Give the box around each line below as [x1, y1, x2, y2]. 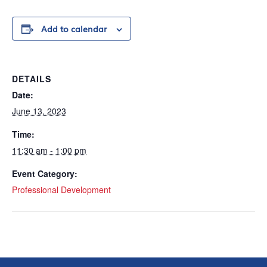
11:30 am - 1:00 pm [12, 144, 86, 156]
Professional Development [12, 183, 111, 195]
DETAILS [12, 72, 51, 85]
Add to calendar [41, 22, 107, 35]
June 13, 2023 [12, 104, 66, 117]
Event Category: [12, 167, 77, 179]
